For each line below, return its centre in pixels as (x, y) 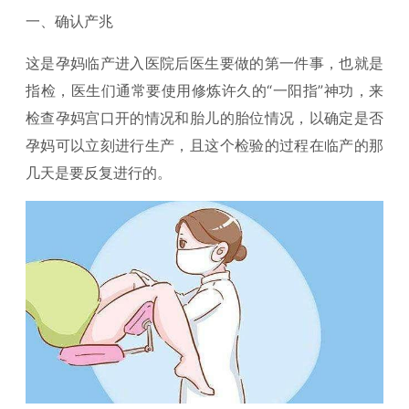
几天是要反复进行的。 (99, 173)
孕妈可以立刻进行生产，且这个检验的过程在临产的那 (204, 145)
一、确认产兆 (69, 21)
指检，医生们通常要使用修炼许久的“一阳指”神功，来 (204, 90)
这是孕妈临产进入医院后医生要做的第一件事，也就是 (204, 63)
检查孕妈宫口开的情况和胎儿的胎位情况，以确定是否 (204, 118)
